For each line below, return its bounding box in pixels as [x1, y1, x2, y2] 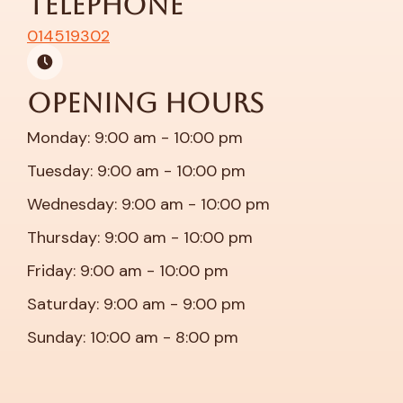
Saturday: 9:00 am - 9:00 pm [27, 293, 246, 316]
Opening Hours [27, 87, 264, 120]
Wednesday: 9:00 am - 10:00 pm [27, 193, 270, 216]
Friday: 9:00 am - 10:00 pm [27, 260, 228, 282]
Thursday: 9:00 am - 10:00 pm [27, 227, 253, 249]
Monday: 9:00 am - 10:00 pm [27, 127, 243, 149]
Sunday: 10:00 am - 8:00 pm [27, 327, 238, 349]
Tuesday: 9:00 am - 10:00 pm [27, 160, 246, 183]
